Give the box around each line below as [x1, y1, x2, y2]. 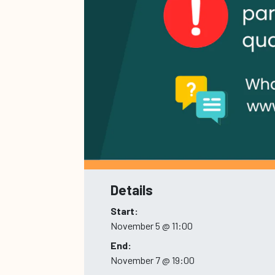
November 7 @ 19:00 [110, 254, 195, 266]
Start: [110, 205, 138, 217]
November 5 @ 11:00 [110, 220, 193, 232]
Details [110, 182, 153, 198]
